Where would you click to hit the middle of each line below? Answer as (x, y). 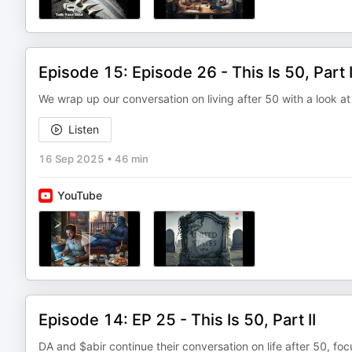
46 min (132, 159)
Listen (84, 129)
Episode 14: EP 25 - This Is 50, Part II (177, 320)
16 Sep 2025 (71, 159)
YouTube (80, 195)
